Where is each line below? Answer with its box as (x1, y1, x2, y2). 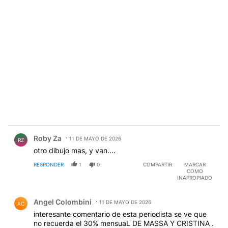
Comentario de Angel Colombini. (8, 189, 134, 199)
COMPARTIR (143, 161, 172, 168)
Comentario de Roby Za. (8, 126, 102, 136)
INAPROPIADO (177, 175, 212, 181)
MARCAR (184, 161, 206, 168)
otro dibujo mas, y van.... (34, 146, 116, 155)
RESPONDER (34, 161, 64, 168)
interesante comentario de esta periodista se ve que (34, 210, 207, 219)
